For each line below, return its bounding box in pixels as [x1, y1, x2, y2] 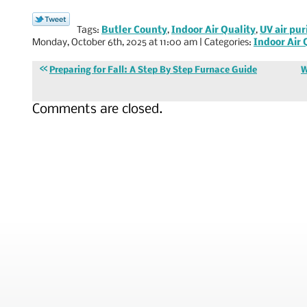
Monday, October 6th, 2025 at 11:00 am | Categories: [32, 37, 254, 48]
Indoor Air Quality [171, 25, 256, 36]
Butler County [101, 25, 167, 36]
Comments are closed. [32, 102, 162, 116]
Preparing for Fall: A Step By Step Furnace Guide [49, 65, 257, 75]
